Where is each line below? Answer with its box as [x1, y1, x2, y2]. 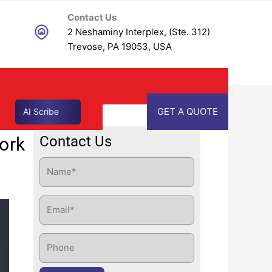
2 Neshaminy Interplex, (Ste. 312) [67, 26, 210, 38]
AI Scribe [23, 106, 59, 117]
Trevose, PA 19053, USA [67, 41, 172, 53]
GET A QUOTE [157, 106, 218, 117]
